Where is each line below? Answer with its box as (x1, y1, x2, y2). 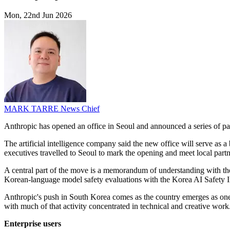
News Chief (61, 104, 100, 113)
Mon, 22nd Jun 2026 (4, 11, 72, 20)
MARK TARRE (4, 104, 61, 113)
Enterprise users (4, 219, 61, 228)
